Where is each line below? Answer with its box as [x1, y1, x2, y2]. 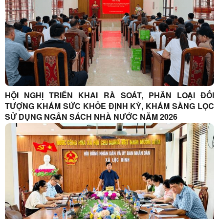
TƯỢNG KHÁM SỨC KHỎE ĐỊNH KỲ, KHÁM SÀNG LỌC [5, 100, 214, 111]
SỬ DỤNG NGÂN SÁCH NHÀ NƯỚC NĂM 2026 [94, 110, 177, 122]
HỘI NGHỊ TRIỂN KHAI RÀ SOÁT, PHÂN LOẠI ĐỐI [5, 89, 214, 101]
